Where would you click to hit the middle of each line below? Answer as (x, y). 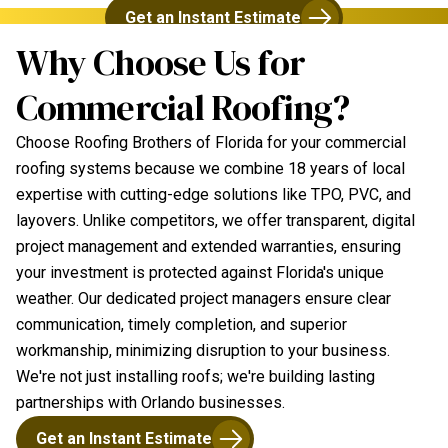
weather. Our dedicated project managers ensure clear (203, 298)
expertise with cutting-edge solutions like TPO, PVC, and (213, 194)
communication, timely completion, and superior (181, 324)
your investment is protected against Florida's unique (200, 272)
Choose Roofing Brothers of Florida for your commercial (211, 142)
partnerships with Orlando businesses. (150, 402)
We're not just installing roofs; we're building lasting (195, 376)
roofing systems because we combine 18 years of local (210, 168)
